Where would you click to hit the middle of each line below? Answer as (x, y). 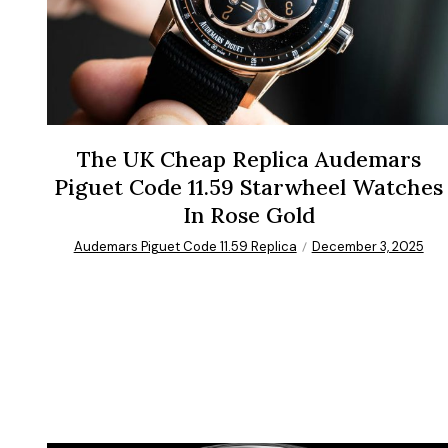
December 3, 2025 (367, 247)
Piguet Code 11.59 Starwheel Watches (249, 187)
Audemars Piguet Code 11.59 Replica (185, 247)
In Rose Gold (248, 215)
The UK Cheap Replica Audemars (248, 159)
